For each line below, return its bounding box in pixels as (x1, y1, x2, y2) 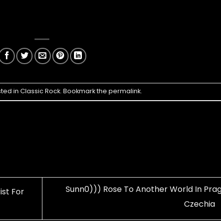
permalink (108, 86, 141, 95)
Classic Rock (20, 86, 60, 95)
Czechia (184, 198, 217, 210)
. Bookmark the (60, 86, 109, 95)
